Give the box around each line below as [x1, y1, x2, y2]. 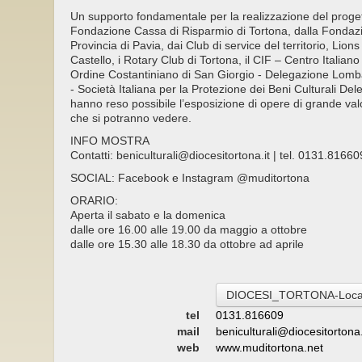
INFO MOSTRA [70, 134, 149, 148]
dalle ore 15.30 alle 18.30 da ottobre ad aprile [70, 238, 304, 251]
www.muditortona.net [216, 340, 323, 354]
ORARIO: [70, 194, 118, 208]
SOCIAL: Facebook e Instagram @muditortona [70, 171, 309, 185]
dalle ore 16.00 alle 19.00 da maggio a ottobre [70, 223, 307, 237]
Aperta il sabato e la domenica [70, 208, 225, 222]
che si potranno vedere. [70, 112, 192, 125]
